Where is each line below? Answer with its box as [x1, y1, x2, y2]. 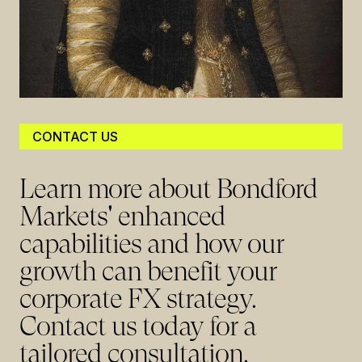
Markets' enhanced [19, 200, 225, 232]
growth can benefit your [19, 255, 276, 287]
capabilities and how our [19, 228, 284, 259]
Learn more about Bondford [19, 173, 318, 204]
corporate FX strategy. [19, 283, 256, 314]
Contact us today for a [19, 310, 256, 342]
